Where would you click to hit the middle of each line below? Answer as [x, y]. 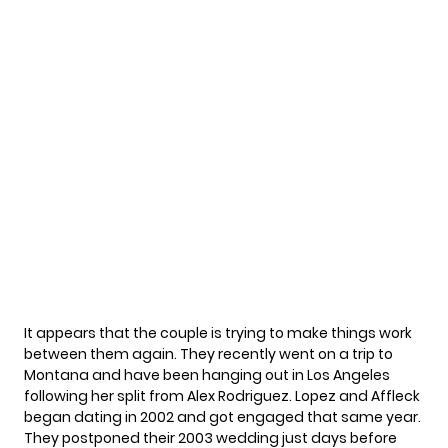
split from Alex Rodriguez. [204, 396]
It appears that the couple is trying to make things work [218, 333]
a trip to [364, 354]
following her [70, 396]
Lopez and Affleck [356, 396]
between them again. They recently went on [180, 354]
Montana [56, 375]
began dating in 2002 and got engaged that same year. [222, 417]
